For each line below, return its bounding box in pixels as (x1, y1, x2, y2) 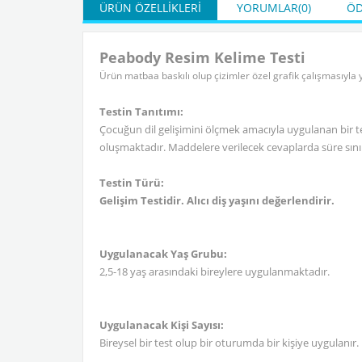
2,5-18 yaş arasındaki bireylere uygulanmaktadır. (99, 264, 330, 279)
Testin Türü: (99, 175, 164, 190)
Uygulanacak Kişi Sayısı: (99, 318, 224, 332)
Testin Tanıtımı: (99, 104, 183, 119)
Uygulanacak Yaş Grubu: (99, 246, 227, 261)
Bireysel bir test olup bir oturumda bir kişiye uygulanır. (99, 335, 359, 350)
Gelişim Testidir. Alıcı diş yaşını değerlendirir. (99, 193, 335, 208)
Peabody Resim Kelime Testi (99, 48, 314, 67)
